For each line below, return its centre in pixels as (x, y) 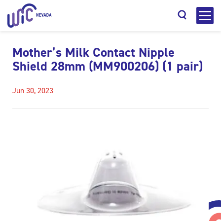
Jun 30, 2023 (33, 91)
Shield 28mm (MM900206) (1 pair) (108, 66)
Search (110, 95)
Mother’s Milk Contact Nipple (93, 52)
